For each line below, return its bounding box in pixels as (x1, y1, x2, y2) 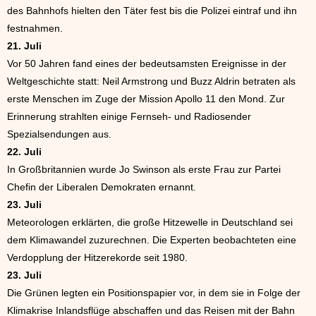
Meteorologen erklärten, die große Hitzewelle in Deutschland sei (7, 216, 293, 228)
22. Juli (7, 145, 42, 157)
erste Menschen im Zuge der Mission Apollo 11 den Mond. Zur (7, 92, 285, 104)
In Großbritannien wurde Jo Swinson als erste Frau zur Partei (7, 163, 281, 175)
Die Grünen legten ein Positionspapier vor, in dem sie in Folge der (7, 286, 300, 298)
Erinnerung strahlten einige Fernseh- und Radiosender (7, 110, 251, 122)
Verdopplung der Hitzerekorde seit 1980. (7, 251, 188, 263)
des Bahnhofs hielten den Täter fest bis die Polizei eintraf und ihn (7, 4, 297, 16)
